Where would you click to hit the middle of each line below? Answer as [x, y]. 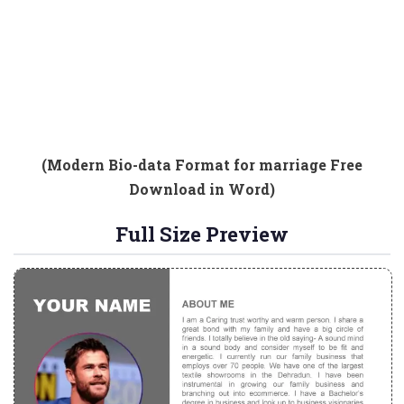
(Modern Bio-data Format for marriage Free [202, 165]
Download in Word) [202, 189]
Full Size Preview [202, 234]
